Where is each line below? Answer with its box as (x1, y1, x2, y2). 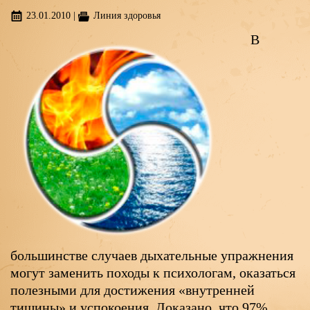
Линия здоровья (93, 10, 161, 21)
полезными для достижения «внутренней (10, 282, 255, 298)
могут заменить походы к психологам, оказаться (10, 264, 295, 280)
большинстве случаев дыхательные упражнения (10, 247, 293, 263)
